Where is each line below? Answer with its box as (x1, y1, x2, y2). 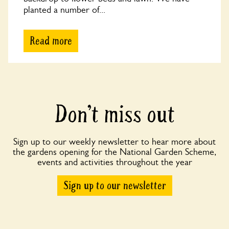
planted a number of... (24, 5, 105, 15)
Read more (30, 34, 72, 48)
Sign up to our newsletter (63, 178, 166, 193)
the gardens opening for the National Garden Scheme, (13, 147, 216, 157)
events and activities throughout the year (37, 157, 192, 168)
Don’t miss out (54, 100, 175, 130)
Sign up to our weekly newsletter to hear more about (13, 136, 216, 147)
